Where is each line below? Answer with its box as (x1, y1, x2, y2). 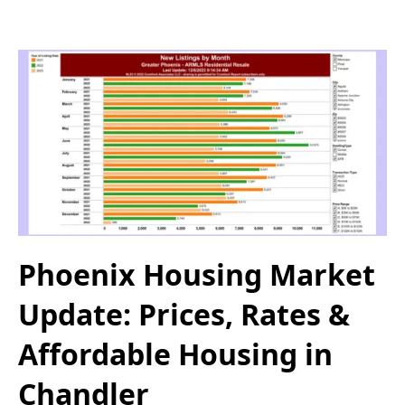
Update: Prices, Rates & (18, 295, 350, 334)
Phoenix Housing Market (18, 255, 375, 295)
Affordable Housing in (18, 334, 333, 374)
